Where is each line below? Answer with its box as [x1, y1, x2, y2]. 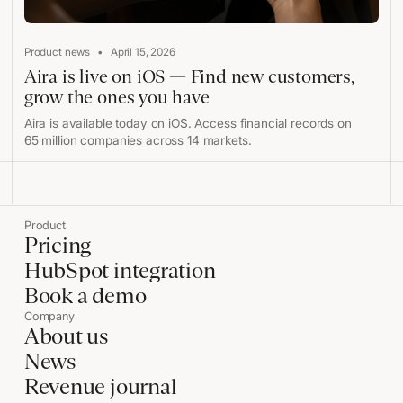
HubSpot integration [23, 257, 216, 282]
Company [23, 309, 75, 323]
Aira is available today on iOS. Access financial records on [23, 115, 352, 130]
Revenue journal [23, 373, 177, 399]
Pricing [23, 232, 92, 257]
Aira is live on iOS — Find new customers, [23, 66, 354, 86]
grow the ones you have [23, 86, 210, 107]
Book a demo [23, 282, 147, 308]
